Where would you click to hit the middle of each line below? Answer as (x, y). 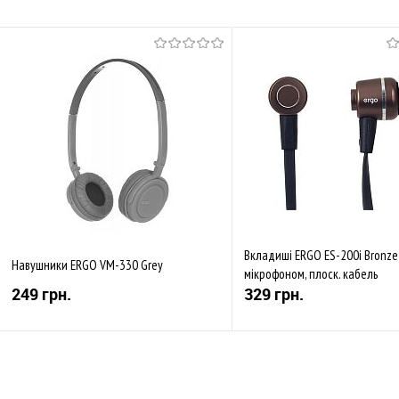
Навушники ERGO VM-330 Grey (87, 265)
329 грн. (274, 294)
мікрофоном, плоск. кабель (311, 274)
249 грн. (41, 294)
